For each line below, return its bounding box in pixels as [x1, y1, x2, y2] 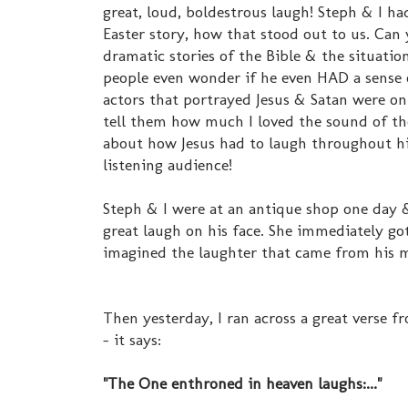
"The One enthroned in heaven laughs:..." [103, 373, 382, 393]
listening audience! [103, 155, 232, 175]
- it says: [103, 330, 161, 350]
